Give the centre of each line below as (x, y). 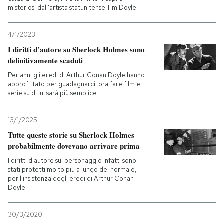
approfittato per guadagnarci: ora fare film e (74, 84)
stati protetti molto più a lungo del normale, (72, 170)
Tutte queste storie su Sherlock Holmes (71, 135)
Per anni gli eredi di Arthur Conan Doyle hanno (76, 75)
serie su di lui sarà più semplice (52, 93)
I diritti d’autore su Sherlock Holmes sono (76, 49)
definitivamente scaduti (45, 60)
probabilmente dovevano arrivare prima (74, 146)
